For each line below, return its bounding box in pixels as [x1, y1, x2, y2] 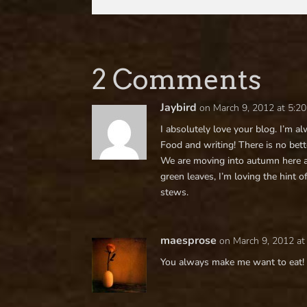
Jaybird [160, 100, 197, 115]
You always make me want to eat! [160, 256, 305, 269]
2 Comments [92, 63, 262, 96]
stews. [160, 186, 189, 199]
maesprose [160, 233, 217, 248]
